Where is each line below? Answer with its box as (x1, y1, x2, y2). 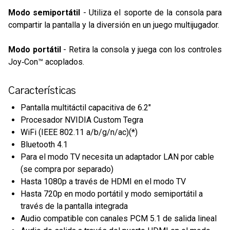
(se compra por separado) (21, 164, 113, 174)
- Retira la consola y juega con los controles (61, 44, 222, 54)
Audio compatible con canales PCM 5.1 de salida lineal (21, 213, 217, 223)
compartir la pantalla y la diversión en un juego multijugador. (8, 20, 219, 30)
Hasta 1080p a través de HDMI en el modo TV (21, 176, 186, 186)
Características (8, 85, 76, 96)
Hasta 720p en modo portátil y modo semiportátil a (21, 188, 203, 199)
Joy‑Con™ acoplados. (8, 56, 84, 67)
